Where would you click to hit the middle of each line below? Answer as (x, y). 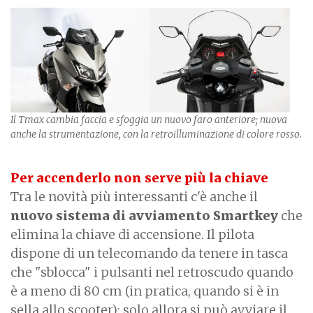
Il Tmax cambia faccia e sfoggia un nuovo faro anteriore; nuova (149, 119)
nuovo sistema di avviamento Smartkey (146, 215)
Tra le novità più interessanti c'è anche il (134, 196)
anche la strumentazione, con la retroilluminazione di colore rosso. (156, 134)
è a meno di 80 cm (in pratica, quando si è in (145, 291)
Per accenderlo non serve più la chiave (139, 177)
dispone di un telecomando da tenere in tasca (149, 253)
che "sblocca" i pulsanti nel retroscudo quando (152, 272)
